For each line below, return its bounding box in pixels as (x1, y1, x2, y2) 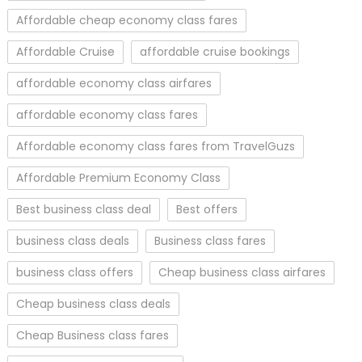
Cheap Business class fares (15, 326, 169, 343)
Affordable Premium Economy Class (15, 169, 221, 186)
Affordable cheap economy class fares (15, 11, 238, 28)
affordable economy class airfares (15, 74, 212, 91)
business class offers (15, 263, 133, 280)
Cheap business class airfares (158, 263, 326, 280)
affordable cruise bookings (139, 43, 290, 60)
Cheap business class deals (15, 295, 170, 312)
